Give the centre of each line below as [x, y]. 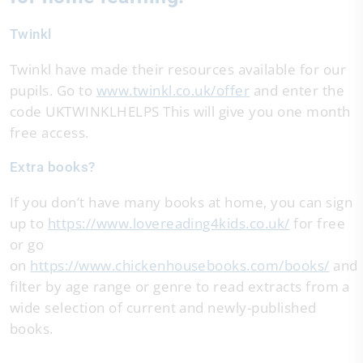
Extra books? [53, 167]
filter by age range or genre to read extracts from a [180, 286]
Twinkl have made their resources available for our [178, 69]
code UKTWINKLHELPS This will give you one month [180, 111]
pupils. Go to [53, 90]
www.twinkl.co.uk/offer [173, 90]
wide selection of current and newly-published [163, 307]
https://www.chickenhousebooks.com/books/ [180, 265]
